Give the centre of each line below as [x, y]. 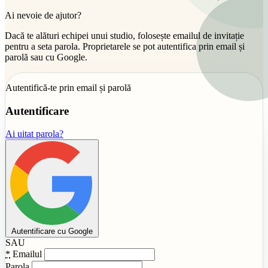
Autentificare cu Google [52, 232]
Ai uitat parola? [34, 134]
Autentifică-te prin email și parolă [68, 87]
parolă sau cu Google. [46, 57]
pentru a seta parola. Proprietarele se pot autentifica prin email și [125, 46]
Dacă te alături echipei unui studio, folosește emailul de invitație [124, 35]
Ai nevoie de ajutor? [43, 15]
